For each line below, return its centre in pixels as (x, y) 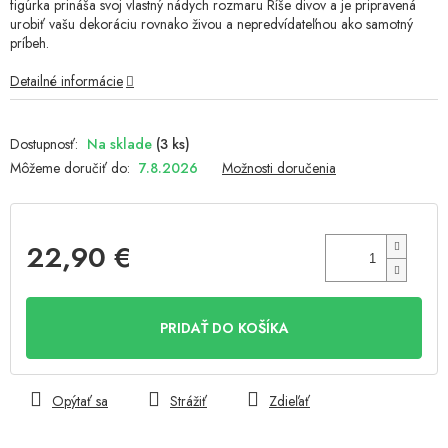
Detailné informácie (66, 81)
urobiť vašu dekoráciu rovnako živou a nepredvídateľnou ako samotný (211, 24)
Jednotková (56, 290)
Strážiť (188, 401)
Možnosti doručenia (279, 168)
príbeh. (29, 43)
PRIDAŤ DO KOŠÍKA (224, 328)
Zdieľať (289, 401)
